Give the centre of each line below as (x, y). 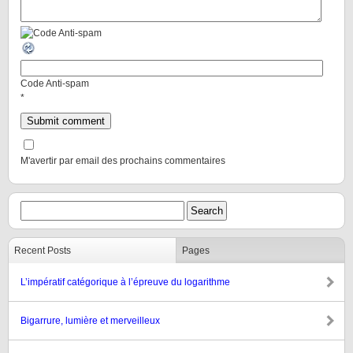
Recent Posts (43, 251)
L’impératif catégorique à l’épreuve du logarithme (125, 282)
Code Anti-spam (55, 84)
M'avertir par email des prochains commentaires (123, 161)
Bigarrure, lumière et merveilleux (90, 321)
